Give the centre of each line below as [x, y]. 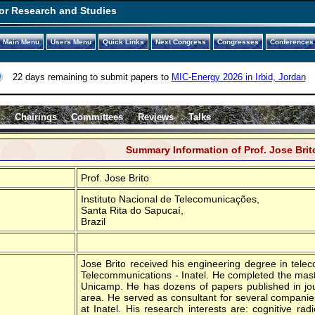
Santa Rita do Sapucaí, [132, 210]
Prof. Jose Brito [115, 178]
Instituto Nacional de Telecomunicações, [170, 199]
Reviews [156, 117]
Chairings [36, 117]
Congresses [238, 42]
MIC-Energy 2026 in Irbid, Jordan [238, 77]
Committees [97, 117]
